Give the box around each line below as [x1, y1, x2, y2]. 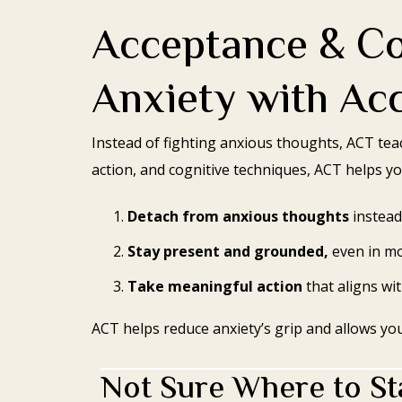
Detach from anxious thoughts [127, 206, 349, 227]
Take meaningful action [127, 275, 302, 296]
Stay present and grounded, [127, 240, 328, 261]
